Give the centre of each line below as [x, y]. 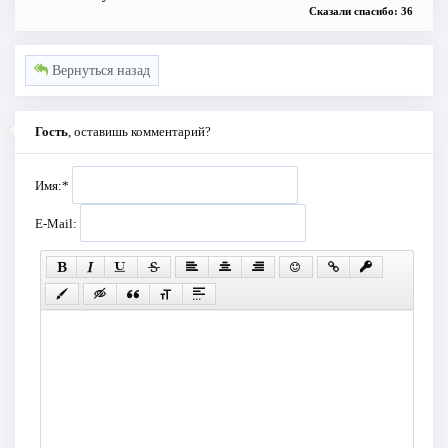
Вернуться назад [98, 71]
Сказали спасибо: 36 [361, 10]
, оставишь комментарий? [139, 132]
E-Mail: [57, 224]
